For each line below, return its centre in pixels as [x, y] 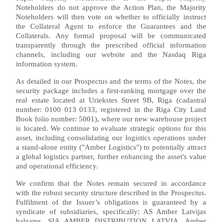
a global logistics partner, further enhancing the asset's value [111, 157]
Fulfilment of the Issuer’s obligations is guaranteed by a [111, 202]
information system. [47, 64]
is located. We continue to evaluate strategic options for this [111, 128]
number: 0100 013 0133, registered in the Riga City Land [111, 110]
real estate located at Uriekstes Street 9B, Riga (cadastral [111, 100]
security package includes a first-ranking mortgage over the [111, 91]
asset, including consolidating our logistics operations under [111, 138]
